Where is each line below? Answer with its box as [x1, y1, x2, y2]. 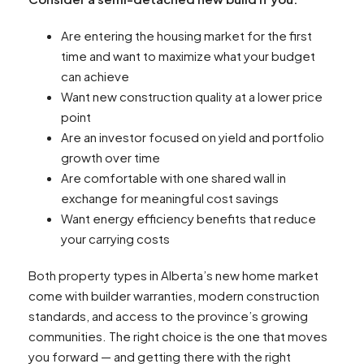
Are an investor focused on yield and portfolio [61, 129, 324, 145]
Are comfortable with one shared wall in [61, 170, 286, 186]
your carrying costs [61, 231, 170, 247]
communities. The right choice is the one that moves [28, 328, 327, 344]
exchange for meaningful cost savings [61, 190, 279, 206]
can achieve [61, 68, 129, 84]
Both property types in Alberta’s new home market [28, 267, 318, 284]
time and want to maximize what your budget [61, 48, 315, 64]
